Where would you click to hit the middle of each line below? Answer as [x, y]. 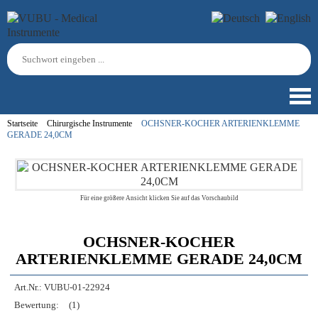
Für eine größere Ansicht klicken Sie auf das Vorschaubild [159, 198]
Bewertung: [37, 305]
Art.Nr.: [28, 287]
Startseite [22, 124]
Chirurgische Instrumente [89, 124]
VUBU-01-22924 [77, 287]
